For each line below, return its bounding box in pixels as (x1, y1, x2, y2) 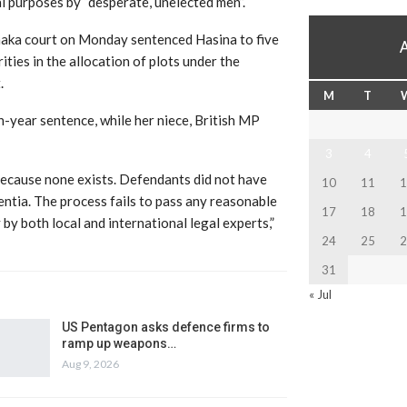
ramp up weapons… (62, 335, 176, 351)
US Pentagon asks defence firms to (62, 319, 270, 334)
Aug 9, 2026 (62, 356, 119, 371)
